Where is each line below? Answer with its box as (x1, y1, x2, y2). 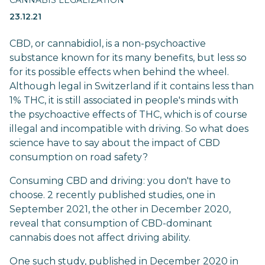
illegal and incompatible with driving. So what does (9, 123, 248, 134)
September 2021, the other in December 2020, (9, 203, 231, 215)
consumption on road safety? (9, 151, 148, 163)
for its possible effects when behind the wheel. (9, 66, 229, 77)
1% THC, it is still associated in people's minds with (9, 95, 238, 106)
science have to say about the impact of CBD (9, 137, 220, 148)
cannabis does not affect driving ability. (9, 232, 190, 243)
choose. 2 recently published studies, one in (9, 189, 215, 201)
